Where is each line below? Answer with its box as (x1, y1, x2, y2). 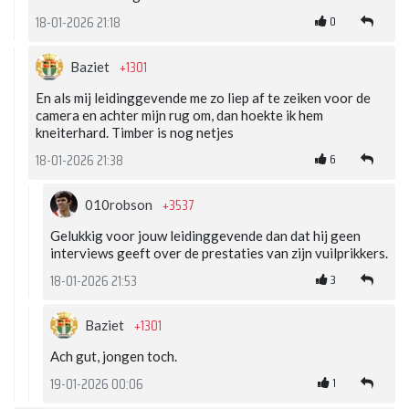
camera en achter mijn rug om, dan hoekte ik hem (36, 107, 323, 124)
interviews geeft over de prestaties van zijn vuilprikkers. (50, 245, 388, 262)
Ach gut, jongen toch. (50, 348, 177, 365)
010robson (85, 196, 155, 214)
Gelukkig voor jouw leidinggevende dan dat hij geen (50, 227, 361, 245)
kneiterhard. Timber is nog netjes (36, 124, 234, 142)
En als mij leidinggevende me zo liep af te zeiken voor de (36, 89, 371, 107)
